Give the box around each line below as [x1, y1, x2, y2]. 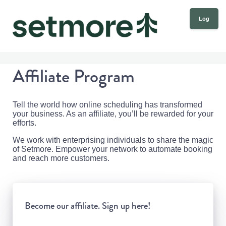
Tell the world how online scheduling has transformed [13, 100, 202, 109]
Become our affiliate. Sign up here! [25, 198, 151, 212]
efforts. [13, 119, 36, 128]
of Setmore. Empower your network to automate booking [13, 145, 212, 154]
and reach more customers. [13, 154, 109, 163]
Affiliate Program [13, 63, 135, 90]
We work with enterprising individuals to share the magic [13, 136, 213, 145]
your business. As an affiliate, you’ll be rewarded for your [13, 109, 213, 119]
